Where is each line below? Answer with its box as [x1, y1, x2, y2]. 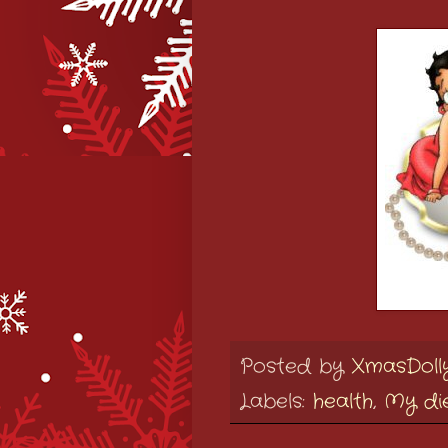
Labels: [240, 388, 313, 417]
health [313, 388, 373, 417]
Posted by [240, 352, 351, 381]
